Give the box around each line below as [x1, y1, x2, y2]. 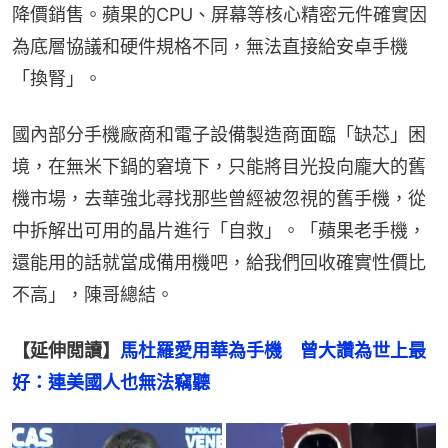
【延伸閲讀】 [12, 339, 120, 361]
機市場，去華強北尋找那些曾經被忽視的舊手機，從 [12, 187, 426, 209]
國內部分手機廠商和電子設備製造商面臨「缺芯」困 [12, 123, 426, 145]
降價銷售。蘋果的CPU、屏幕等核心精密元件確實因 [12, 3, 427, 25]
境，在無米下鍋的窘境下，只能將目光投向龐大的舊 [12, 155, 426, 177]
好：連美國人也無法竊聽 [12, 371, 210, 393]
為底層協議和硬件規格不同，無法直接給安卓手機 [12, 35, 408, 57]
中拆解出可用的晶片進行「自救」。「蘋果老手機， [12, 219, 426, 241]
